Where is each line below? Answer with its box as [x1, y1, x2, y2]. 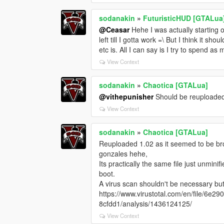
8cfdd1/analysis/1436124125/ [99, 198, 192, 209]
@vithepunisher [99, 91, 154, 102]
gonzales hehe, [99, 148, 148, 159]
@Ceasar [99, 24, 130, 35]
